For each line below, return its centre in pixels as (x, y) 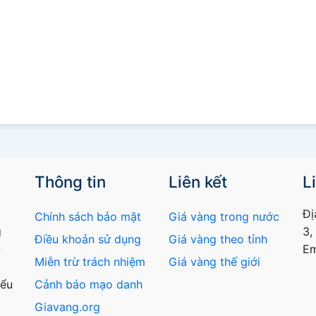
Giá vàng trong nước (224, 217)
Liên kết (198, 182)
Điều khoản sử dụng (88, 239)
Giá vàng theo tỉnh (218, 239)
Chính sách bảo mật (88, 217)
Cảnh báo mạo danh (89, 285)
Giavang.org (67, 307)
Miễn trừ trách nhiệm (90, 262)
